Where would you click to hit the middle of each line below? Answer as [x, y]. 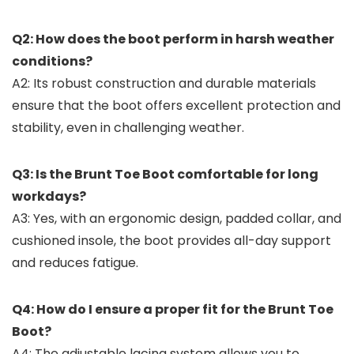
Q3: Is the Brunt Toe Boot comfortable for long [165, 175]
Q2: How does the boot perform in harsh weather [173, 40]
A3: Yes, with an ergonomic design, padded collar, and [177, 219]
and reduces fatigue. [75, 263]
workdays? [49, 197]
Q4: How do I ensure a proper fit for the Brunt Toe [173, 310]
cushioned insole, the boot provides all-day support [171, 241]
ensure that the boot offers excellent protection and [176, 106]
